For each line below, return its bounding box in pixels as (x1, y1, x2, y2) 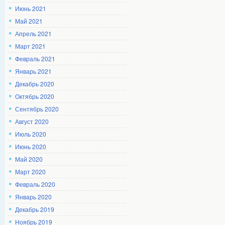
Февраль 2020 (15, 180, 55, 188)
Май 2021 (15, 17, 43, 25)
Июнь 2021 (15, 4, 46, 13)
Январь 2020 (15, 192, 52, 201)
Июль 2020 (15, 130, 46, 138)
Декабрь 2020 (15, 79, 54, 88)
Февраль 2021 (15, 54, 55, 63)
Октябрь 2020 (15, 92, 54, 100)
